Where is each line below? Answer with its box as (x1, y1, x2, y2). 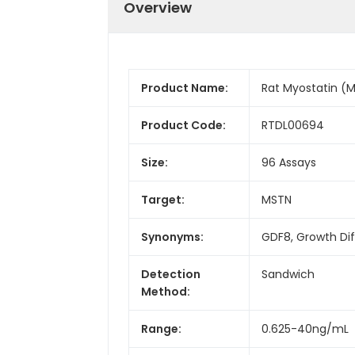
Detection (141, 265, 200, 282)
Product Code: (141, 116, 226, 133)
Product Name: (141, 79, 228, 96)
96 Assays (261, 154, 316, 170)
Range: (141, 320, 181, 337)
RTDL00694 (261, 116, 324, 133)
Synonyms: (141, 228, 204, 245)
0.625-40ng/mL (261, 320, 349, 337)
